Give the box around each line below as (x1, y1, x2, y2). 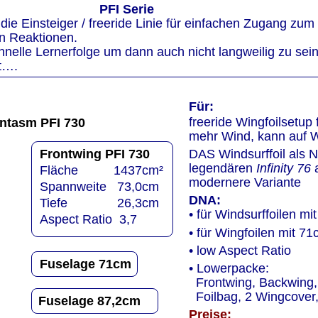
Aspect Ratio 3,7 (39, 212, 137, 227)
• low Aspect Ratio (188, 243, 291, 258)
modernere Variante (188, 175, 301, 190)
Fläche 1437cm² (39, 163, 163, 177)
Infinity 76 (256, 161, 314, 176)
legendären (188, 161, 256, 176)
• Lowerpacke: (188, 261, 269, 275)
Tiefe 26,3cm (39, 196, 159, 211)
